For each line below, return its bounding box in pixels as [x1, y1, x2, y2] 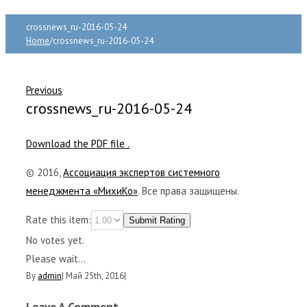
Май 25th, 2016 [66, 270, 124, 282]
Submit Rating [129, 215, 185, 226]
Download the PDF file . [26, 137, 130, 151]
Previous [26, 84, 62, 97]
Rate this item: [26, 213, 91, 227]
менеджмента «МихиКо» [26, 184, 138, 198]
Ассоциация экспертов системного [63, 166, 220, 180]
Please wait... [26, 252, 86, 266]
